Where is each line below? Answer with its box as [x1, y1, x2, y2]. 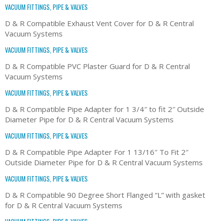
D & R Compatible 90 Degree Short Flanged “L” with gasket [5, 189, 205, 200]
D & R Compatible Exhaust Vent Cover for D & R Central [5, 18, 194, 28]
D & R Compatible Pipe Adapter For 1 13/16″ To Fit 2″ [5, 147, 188, 157]
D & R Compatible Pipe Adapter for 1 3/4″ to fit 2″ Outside [5, 104, 204, 114]
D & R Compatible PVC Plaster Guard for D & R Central [5, 61, 190, 71]
